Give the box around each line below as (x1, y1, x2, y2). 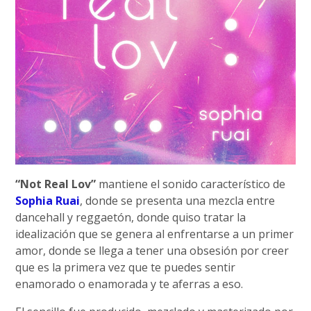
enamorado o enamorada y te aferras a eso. (15, 276, 244, 292)
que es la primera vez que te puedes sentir (15, 260, 236, 276)
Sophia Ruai (15, 193, 81, 209)
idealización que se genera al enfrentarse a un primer (15, 226, 294, 242)
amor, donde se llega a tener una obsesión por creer (15, 243, 289, 259)
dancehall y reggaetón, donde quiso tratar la (15, 210, 246, 226)
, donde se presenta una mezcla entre (80, 193, 276, 209)
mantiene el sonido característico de (96, 176, 286, 192)
